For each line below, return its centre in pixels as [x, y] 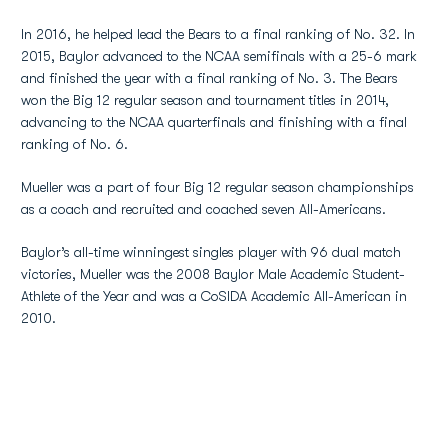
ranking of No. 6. [74, 144]
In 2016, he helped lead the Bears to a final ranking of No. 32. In [218, 34]
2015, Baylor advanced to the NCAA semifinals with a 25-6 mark [219, 56]
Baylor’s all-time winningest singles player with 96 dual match [211, 252]
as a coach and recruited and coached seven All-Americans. [203, 209]
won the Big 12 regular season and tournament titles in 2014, [205, 100]
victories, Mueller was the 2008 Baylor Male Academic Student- [213, 274]
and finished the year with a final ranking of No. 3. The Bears [209, 78]
